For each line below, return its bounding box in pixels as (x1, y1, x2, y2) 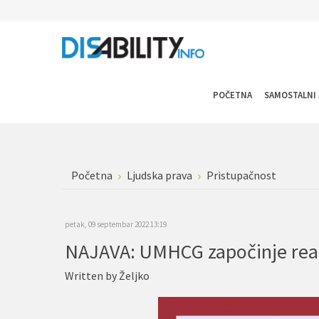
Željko (119, 268, 150, 283)
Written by (65, 268, 119, 283)
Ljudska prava (127, 168, 192, 182)
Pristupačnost (206, 168, 276, 182)
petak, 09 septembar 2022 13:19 (65, 219, 167, 229)
